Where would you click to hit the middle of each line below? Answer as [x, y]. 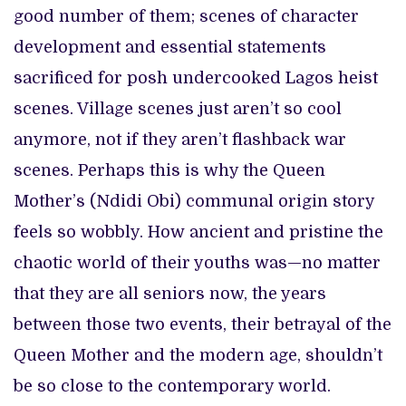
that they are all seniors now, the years [170, 293]
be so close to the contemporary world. [174, 386]
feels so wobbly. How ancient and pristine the [198, 232]
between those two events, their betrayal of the [203, 324]
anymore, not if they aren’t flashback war [180, 139]
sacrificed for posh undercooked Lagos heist [196, 77]
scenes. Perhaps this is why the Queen [169, 170]
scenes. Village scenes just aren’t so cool [178, 108]
